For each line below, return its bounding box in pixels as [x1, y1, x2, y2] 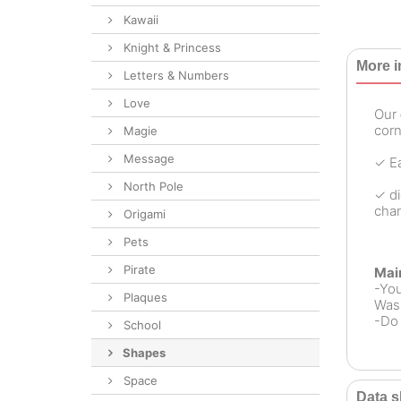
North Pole [120, 179, 183, 193]
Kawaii [120, 13, 158, 27]
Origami [120, 207, 166, 221]
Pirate [120, 262, 156, 277]
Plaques [120, 290, 167, 304]
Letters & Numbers [120, 68, 229, 82]
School [120, 318, 161, 332]
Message [120, 151, 175, 166]
